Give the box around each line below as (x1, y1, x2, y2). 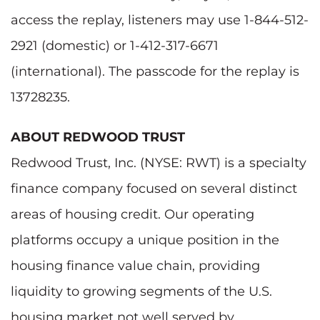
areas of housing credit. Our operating (11, 206, 254, 222)
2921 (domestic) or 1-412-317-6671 (11, 37, 219, 54)
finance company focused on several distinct (11, 180, 297, 196)
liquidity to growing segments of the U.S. (11, 283, 272, 299)
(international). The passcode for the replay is (11, 63, 299, 79)
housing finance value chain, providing (11, 257, 260, 274)
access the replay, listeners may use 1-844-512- (11, 11, 309, 28)
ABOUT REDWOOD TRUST (11, 129, 185, 145)
